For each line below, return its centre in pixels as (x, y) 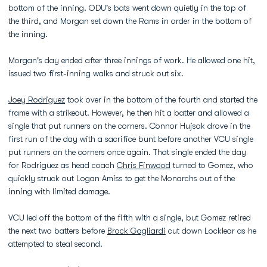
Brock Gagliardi (136, 231)
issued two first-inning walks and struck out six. (96, 73)
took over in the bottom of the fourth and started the (161, 100)
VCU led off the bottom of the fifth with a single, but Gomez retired (130, 218)
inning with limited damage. (59, 191)
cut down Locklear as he (211, 231)
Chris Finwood (144, 165)
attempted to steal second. (55, 244)
